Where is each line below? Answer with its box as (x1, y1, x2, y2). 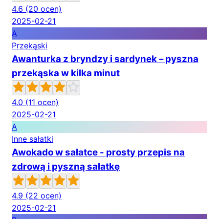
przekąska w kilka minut (12, 67, 120, 79)
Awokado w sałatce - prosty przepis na (12, 146, 185, 158)
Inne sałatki (12, 133, 53, 144)
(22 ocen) (25, 190, 62, 200)
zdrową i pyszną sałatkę (12, 160, 120, 172)
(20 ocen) (25, 3, 62, 14)
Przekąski (12, 40, 47, 50)
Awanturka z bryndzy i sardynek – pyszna (12, 53, 198, 65)
